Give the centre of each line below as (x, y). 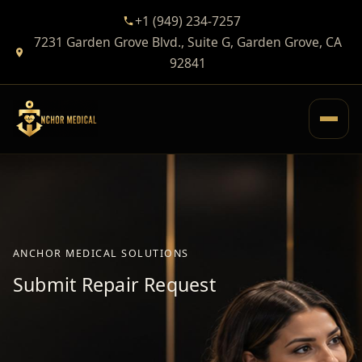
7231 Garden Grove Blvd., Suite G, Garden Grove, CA (187, 42)
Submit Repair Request (114, 284)
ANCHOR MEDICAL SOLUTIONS (101, 253)
